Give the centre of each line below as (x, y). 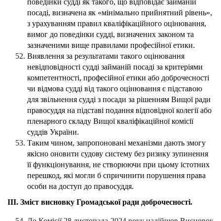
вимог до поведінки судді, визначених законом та (110, 35)
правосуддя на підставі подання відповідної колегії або (119, 110)
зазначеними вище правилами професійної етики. (111, 45)
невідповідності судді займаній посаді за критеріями (115, 67)
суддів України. (53, 132)
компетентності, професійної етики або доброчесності (118, 78)
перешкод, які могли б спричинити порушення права (116, 176)
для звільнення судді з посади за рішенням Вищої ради (119, 100)
